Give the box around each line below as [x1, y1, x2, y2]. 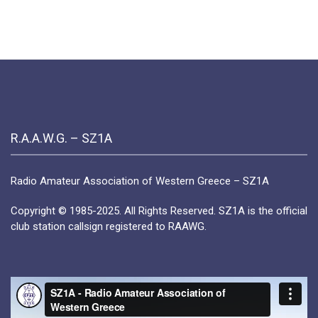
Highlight [119, 31, 155, 42]
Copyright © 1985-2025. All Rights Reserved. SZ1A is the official [11, 204, 307, 218]
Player [10, 293, 38, 307]
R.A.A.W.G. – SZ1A [11, 131, 112, 146]
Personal [119, 16, 154, 27]
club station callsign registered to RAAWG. [11, 220, 207, 234]
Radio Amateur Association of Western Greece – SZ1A [11, 175, 269, 188]
